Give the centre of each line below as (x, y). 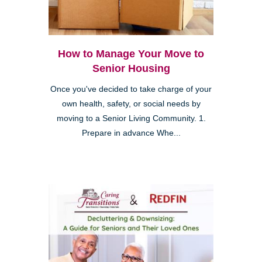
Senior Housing (131, 69)
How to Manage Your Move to (131, 54)
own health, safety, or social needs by (131, 104)
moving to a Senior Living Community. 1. (131, 119)
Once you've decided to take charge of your (131, 89)
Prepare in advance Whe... (131, 133)
